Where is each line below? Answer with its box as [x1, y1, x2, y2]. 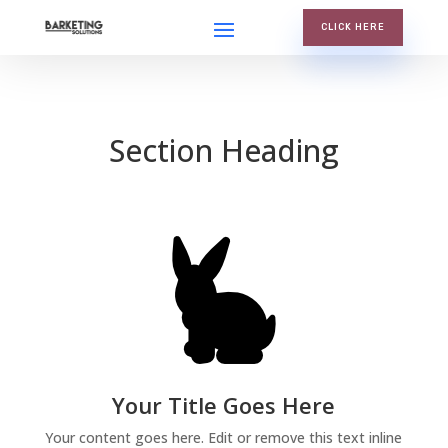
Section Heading [108, 130, 339, 172]
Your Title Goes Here [112, 390, 336, 421]
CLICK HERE [321, 22, 386, 33]
